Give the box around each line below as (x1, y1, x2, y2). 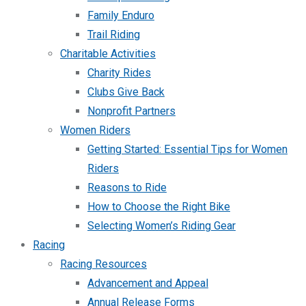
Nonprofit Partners (87, 105, 176, 118)
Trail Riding (87, 28, 140, 42)
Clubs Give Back (87, 85, 165, 99)
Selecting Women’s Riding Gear (87, 219, 236, 233)
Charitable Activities (60, 47, 156, 61)
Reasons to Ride (87, 181, 167, 195)
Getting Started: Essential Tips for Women (87, 143, 288, 156)
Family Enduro (87, 9, 154, 23)
